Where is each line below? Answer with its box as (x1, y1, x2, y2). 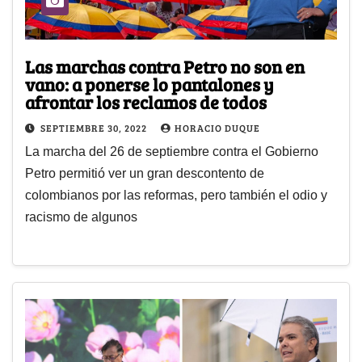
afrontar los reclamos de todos (25, 90, 267, 115)
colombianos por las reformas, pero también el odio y (25, 188, 327, 203)
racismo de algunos (25, 210, 137, 225)
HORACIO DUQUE (175, 121, 260, 135)
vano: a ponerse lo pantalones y (25, 72, 274, 97)
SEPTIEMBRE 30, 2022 (40, 121, 149, 135)
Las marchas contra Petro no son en (25, 54, 305, 79)
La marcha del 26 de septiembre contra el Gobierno (25, 145, 318, 159)
